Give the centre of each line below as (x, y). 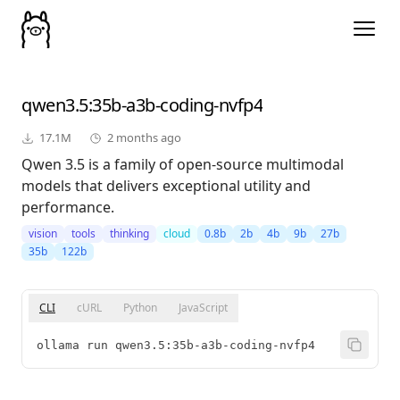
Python (140, 308)
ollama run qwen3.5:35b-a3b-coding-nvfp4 (176, 346)
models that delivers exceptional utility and (166, 186)
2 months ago (144, 138)
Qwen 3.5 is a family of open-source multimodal (183, 165)
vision (43, 234)
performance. (68, 208)
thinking (129, 234)
